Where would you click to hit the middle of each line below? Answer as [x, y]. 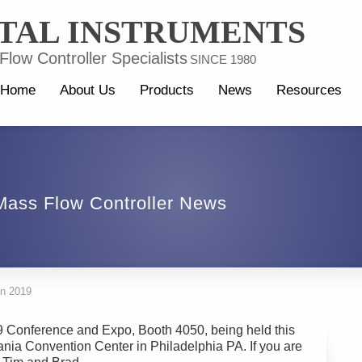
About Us [88, 90]
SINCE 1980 [223, 59]
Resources [309, 90]
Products [167, 90]
